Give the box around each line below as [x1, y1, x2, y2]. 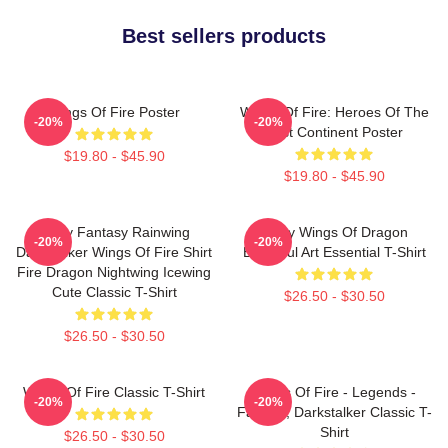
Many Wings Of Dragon [260, 223, 408, 240]
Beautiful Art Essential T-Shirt [242, 243, 426, 260]
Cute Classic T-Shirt [51, 283, 177, 300]
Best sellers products [122, 24, 326, 47]
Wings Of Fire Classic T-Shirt [23, 383, 205, 400]
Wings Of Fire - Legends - [252, 383, 416, 400]
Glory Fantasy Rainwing [38, 223, 190, 240]
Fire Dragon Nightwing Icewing [17, 263, 211, 280]
